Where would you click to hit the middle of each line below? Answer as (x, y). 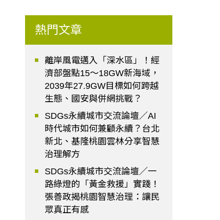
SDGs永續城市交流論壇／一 (101, 172)
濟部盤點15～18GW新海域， (102, 73)
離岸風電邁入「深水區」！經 (102, 61)
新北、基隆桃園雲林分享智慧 (102, 142)
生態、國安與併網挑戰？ (94, 99)
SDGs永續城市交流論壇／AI (101, 116)
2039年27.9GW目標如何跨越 (102, 86)
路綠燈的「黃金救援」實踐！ (102, 184)
